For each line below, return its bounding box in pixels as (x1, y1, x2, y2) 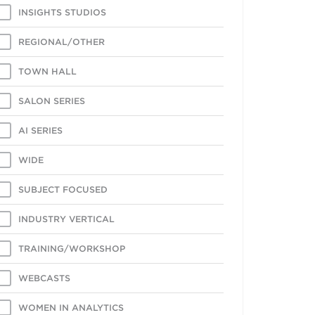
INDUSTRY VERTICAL (18, 214, 115, 224)
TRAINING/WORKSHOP (18, 243, 125, 254)
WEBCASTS (18, 273, 70, 283)
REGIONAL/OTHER (18, 37, 105, 47)
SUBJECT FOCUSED (18, 184, 108, 195)
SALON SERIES (18, 96, 85, 106)
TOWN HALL (18, 66, 77, 77)
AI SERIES (18, 125, 63, 136)
